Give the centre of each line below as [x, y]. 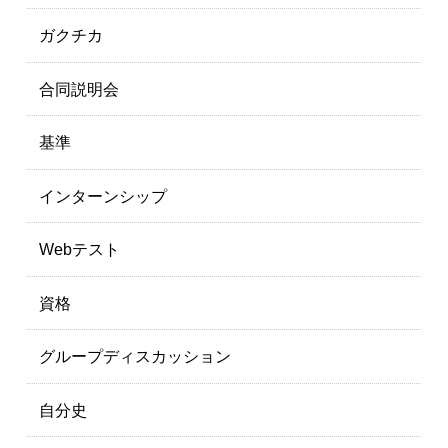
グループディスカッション [134, 357]
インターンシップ [102, 196]
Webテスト [79, 250]
